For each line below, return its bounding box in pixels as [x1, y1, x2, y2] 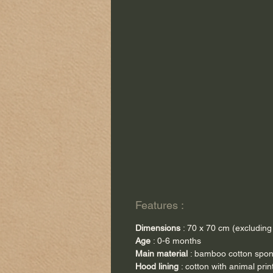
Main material [135, 249, 188, 259]
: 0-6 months [151, 236, 201, 246]
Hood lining [135, 261, 179, 272]
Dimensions [135, 223, 180, 233]
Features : [135, 199, 184, 212]
